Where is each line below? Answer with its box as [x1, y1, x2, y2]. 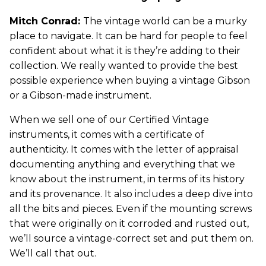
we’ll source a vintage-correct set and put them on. [9, 232, 254, 244]
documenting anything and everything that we [9, 158, 235, 170]
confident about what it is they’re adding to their [9, 45, 240, 56]
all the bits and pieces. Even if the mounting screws [9, 202, 252, 214]
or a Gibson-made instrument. [9, 89, 151, 101]
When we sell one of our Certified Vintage [9, 113, 209, 125]
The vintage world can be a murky [83, 15, 247, 27]
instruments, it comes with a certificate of [9, 128, 204, 140]
